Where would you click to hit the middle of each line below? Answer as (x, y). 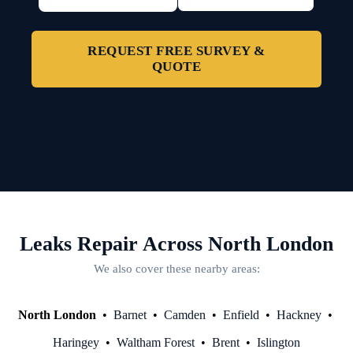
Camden (184, 314)
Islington (279, 342)
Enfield (241, 314)
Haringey (76, 342)
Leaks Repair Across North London (176, 243)
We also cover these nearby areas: (176, 268)
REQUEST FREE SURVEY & (176, 50)
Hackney (299, 314)
